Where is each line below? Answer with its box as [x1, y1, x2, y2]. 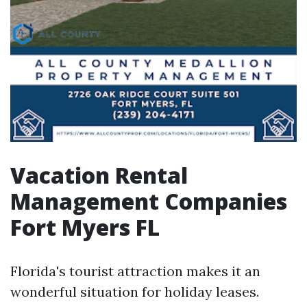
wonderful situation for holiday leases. [10, 283, 259, 300]
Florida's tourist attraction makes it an [10, 262, 260, 280]
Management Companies [10, 186, 287, 216]
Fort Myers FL [10, 212, 160, 242]
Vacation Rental [10, 160, 188, 190]
